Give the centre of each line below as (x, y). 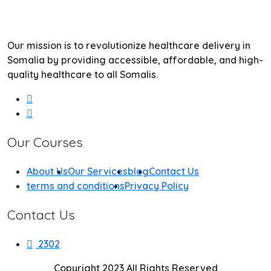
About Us (47, 171)
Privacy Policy (157, 186)
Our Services (98, 171)
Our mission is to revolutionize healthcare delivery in (129, 45)
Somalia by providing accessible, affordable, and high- (135, 60)
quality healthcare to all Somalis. (83, 74)
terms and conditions (76, 186)
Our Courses (45, 142)
